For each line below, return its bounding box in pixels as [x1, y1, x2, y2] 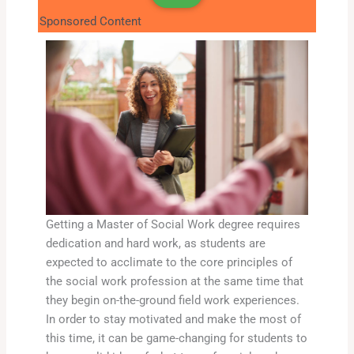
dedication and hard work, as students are [45, 236, 265, 251]
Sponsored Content [39, 13, 141, 28]
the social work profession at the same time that [45, 274, 303, 289]
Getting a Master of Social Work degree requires [45, 217, 300, 232]
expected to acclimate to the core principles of [45, 255, 292, 270]
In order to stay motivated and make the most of [45, 312, 301, 327]
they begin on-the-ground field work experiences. [45, 293, 299, 308]
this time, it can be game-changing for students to [45, 331, 307, 346]
